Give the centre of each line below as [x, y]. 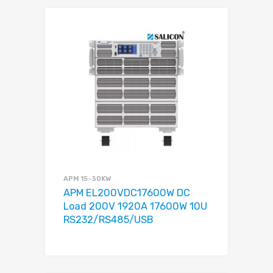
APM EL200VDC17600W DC [127, 193]
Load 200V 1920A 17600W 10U [135, 206]
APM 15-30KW [87, 178]
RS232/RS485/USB [108, 219]
